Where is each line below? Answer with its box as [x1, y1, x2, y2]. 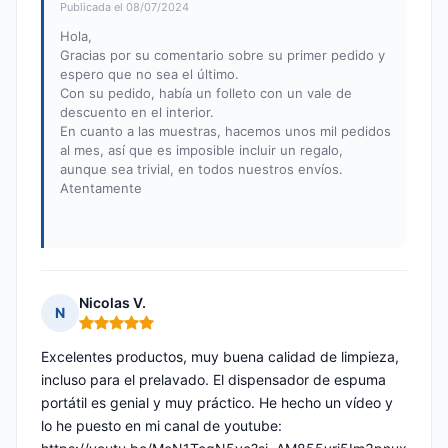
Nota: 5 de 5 [78, 321, 163, 341]
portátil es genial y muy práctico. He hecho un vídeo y [41, 394, 393, 412]
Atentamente [60, 180, 142, 197]
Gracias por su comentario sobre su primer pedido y [60, 47, 385, 64]
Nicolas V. [79, 294, 146, 312]
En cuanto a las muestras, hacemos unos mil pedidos [60, 123, 391, 140]
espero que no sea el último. [60, 66, 239, 83]
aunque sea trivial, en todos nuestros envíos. [60, 161, 343, 178]
